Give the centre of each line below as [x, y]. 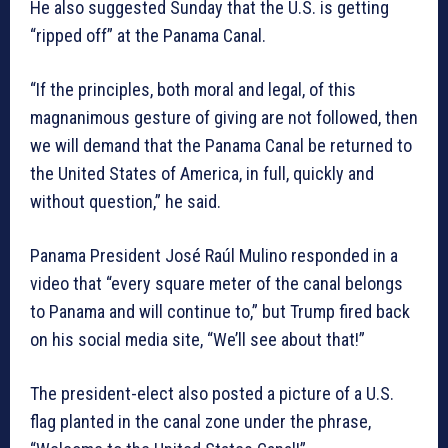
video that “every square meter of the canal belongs [216, 284]
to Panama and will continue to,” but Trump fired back [220, 312]
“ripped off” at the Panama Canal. [148, 36]
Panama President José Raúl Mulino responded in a [214, 256]
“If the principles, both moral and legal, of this [193, 90]
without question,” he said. [125, 202]
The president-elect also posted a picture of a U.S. [212, 394]
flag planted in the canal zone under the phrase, [200, 422]
